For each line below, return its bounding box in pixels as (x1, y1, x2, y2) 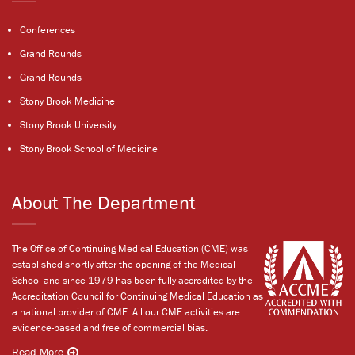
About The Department (12, 190, 195, 214)
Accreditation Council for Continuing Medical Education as (12, 288, 263, 303)
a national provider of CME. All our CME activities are (12, 304, 240, 319)
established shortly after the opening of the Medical (12, 257, 235, 271)
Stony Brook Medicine (20, 94, 115, 108)
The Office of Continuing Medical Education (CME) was (12, 241, 248, 255)
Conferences (20, 22, 75, 36)
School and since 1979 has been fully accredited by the (12, 273, 253, 287)
